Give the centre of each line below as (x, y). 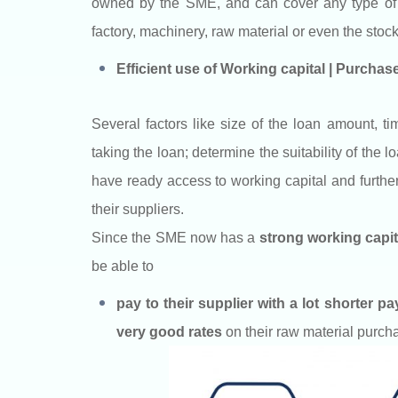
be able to (123, 266)
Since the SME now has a (175, 237)
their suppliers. (138, 209)
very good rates (169, 331)
